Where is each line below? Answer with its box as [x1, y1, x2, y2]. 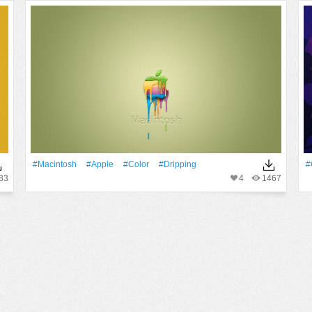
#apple [86, 159, 114, 169]
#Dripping [159, 159, 196, 169]
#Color [123, 159, 149, 169]
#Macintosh [33, 159, 77, 169]
